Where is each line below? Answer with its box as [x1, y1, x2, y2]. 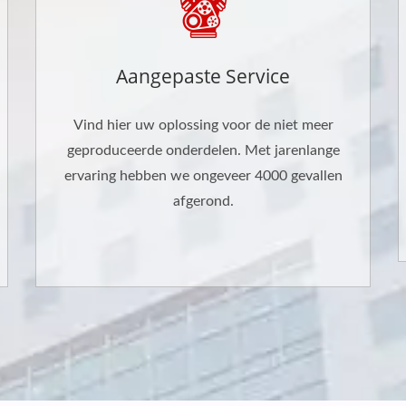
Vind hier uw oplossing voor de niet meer [72, 117, 333, 132]
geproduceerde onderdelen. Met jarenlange [66, 142, 340, 158]
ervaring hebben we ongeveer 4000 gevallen [63, 168, 343, 183]
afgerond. [172, 193, 234, 208]
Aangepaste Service [116, 63, 290, 89]
